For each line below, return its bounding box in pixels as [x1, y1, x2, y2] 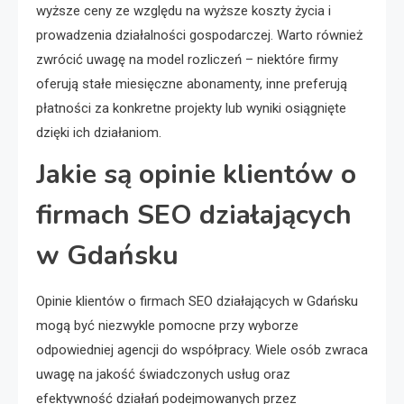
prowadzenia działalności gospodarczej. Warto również [36, 27, 363, 43]
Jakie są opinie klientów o [36, 156, 356, 193]
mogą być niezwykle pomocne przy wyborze [36, 317, 298, 334]
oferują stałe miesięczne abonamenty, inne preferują [36, 76, 347, 92]
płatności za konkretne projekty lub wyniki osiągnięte [36, 100, 346, 116]
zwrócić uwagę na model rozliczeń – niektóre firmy [36, 51, 338, 68]
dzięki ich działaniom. [36, 124, 161, 141]
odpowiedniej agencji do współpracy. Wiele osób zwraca [36, 342, 368, 358]
